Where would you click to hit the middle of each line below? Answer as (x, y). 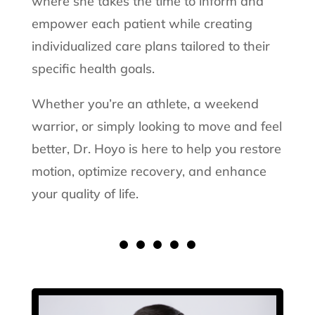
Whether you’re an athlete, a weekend (145, 104)
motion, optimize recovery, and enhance (149, 172)
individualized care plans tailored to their (150, 46)
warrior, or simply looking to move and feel (156, 127)
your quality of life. (85, 194)
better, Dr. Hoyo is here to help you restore (156, 149)
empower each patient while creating (142, 24)
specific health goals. (93, 69)
